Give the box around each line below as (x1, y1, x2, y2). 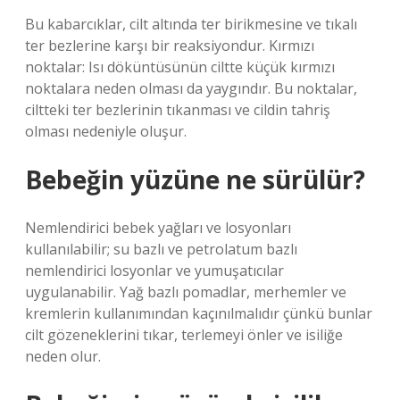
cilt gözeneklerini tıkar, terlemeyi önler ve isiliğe (25, 325, 343, 345)
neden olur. (25, 346, 101, 366)
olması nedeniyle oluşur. (25, 121, 187, 141)
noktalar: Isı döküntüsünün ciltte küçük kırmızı (25, 57, 335, 77)
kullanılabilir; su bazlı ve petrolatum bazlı (25, 239, 297, 259)
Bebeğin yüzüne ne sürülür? (25, 162, 365, 196)
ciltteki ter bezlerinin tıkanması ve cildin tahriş (25, 100, 330, 120)
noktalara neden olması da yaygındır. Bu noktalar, (25, 79, 357, 98)
